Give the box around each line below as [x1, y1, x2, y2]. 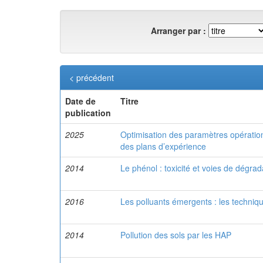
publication [65, 107, 111, 119]
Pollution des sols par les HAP [120, 229, 231, 241]
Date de [65, 95, 96, 107]
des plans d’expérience [120, 140, 206, 152]
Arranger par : [151, 24, 206, 36]
